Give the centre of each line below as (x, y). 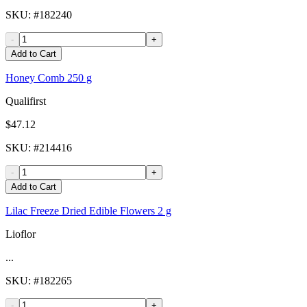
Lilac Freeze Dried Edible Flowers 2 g (88, 211)
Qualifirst (26, 101)
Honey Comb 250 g (49, 78)
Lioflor (21, 234)
